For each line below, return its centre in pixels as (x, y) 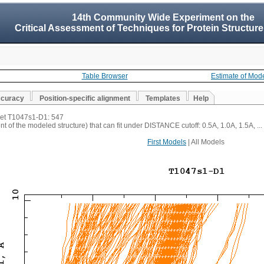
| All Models (205, 142)
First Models (167, 142)
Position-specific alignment (85, 98)
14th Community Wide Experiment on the (163, 17)
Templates (163, 98)
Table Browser (105, 76)
